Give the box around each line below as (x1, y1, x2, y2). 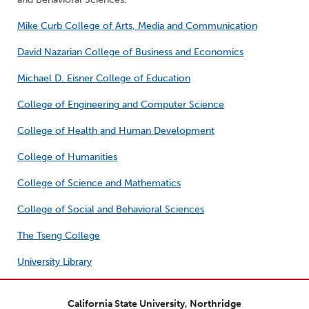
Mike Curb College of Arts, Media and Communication (17, 20, 257, 32)
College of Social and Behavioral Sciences (17, 203, 204, 216)
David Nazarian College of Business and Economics (17, 46, 243, 59)
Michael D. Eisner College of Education (17, 72, 190, 85)
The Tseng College (17, 230, 100, 242)
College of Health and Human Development (17, 125, 215, 137)
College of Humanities (17, 151, 117, 163)
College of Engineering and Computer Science (17, 99, 224, 111)
